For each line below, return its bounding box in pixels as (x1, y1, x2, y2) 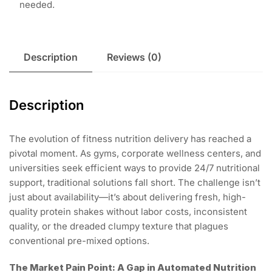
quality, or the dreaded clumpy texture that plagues (9, 220, 228, 232)
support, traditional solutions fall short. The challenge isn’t (9, 176, 260, 188)
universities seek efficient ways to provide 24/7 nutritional (9, 161, 260, 174)
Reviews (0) (107, 50, 161, 63)
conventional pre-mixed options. (9, 234, 149, 246)
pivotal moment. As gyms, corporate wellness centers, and (9, 147, 261, 159)
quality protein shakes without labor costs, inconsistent (9, 205, 247, 217)
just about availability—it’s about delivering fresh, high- (9, 191, 246, 203)
